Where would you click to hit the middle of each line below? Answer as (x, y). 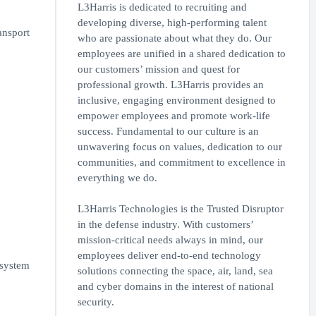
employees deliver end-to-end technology (169, 256)
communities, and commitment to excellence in (181, 163)
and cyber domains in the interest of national (175, 287)
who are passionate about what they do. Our (174, 38)
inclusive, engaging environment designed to (176, 101)
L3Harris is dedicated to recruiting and (162, 7)
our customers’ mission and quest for (158, 69)
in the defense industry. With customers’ (165, 225)
